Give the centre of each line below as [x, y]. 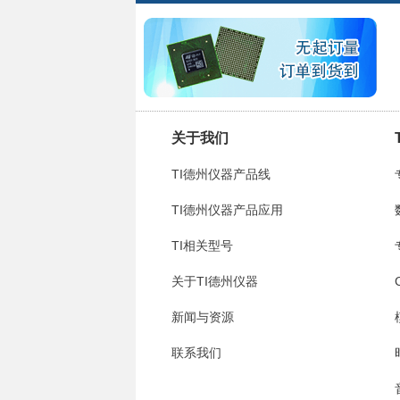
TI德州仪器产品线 [221, 174]
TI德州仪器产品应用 [227, 210]
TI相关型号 [202, 246]
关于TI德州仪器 [214, 281]
